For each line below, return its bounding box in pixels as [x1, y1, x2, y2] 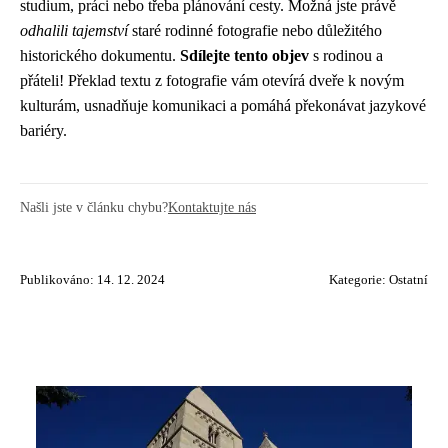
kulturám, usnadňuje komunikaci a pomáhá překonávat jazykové [20, 97, 426, 114]
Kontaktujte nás [168, 199, 256, 215]
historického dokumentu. [20, 47, 180, 64]
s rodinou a [309, 47, 383, 64]
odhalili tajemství [20, 22, 128, 39]
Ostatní [389, 273, 428, 287]
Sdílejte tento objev [180, 47, 309, 64]
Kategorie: [329, 273, 389, 287]
